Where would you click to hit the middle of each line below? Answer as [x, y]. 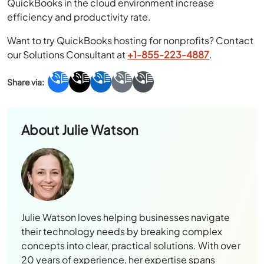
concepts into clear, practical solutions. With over [131, 245]
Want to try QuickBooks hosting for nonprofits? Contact [130, 40]
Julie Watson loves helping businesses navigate [126, 217]
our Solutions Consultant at [67, 55]
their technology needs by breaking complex [122, 231]
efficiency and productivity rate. [79, 17]
